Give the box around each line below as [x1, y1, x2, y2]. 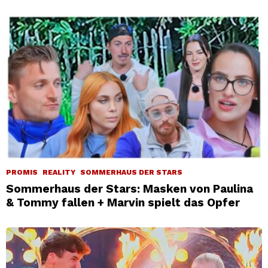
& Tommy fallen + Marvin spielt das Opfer [6, 195, 240, 209]
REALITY [42, 167, 75, 176]
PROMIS [6, 167, 38, 176]
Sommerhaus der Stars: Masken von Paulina [6, 181, 253, 196]
